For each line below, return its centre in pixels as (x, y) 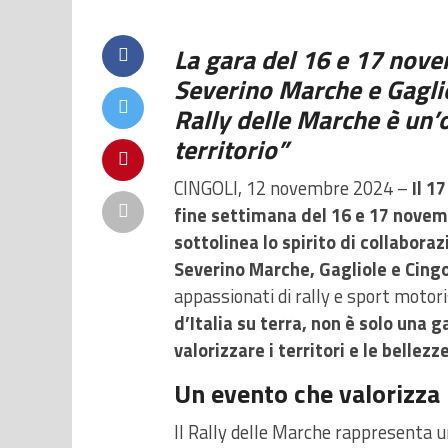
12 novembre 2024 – (329, 187)
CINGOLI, (208, 187)
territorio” (231, 149)
